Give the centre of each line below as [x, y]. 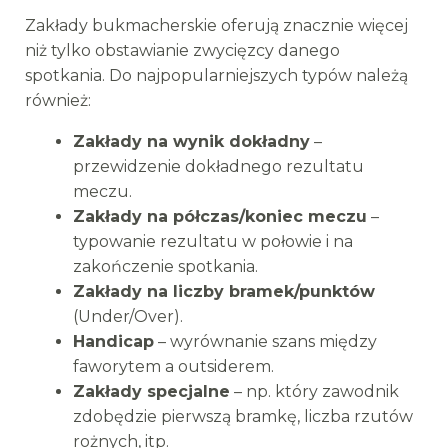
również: [57, 100]
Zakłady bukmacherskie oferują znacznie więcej [216, 25]
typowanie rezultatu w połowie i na [212, 241]
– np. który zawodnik [314, 391]
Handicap [113, 341]
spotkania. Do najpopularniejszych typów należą [216, 75]
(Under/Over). [127, 316]
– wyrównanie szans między [265, 341]
